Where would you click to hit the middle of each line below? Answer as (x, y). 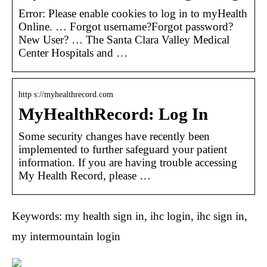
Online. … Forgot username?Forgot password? (126, 26)
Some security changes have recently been (114, 136)
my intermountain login (66, 236)
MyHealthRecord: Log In (113, 114)
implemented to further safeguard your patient (123, 149)
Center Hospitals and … (73, 52)
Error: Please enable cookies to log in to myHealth (133, 13)
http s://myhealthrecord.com (66, 94)
